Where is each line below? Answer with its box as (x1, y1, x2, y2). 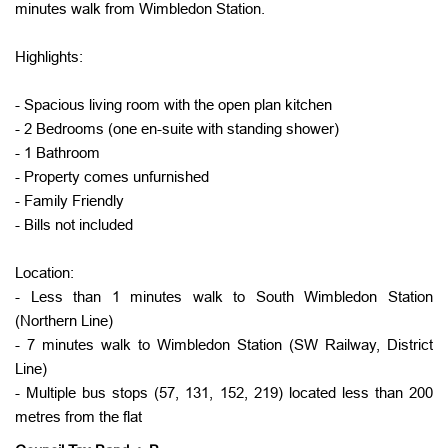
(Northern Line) (15, 312, 113, 329)
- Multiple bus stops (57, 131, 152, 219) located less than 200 (15, 384, 433, 401)
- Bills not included (15, 216, 133, 233)
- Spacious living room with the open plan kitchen (15, 96, 332, 113)
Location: (15, 264, 74, 281)
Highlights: (15, 48, 83, 65)
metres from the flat (15, 408, 146, 425)
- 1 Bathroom (15, 144, 100, 161)
